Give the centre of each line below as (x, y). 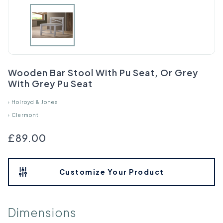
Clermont (25, 115)
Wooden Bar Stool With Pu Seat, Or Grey (103, 72)
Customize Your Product (111, 172)
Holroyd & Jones (35, 102)
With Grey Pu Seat (50, 83)
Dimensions (42, 212)
